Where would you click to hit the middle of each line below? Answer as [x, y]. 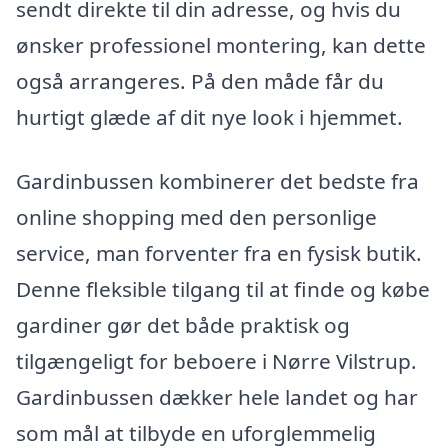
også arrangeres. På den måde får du [200, 81]
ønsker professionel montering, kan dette [221, 45]
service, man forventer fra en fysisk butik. [219, 253]
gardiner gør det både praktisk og [183, 325]
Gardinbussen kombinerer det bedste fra [217, 181]
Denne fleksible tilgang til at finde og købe [223, 289]
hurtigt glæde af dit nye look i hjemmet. [209, 117]
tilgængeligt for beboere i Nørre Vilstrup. [216, 361]
